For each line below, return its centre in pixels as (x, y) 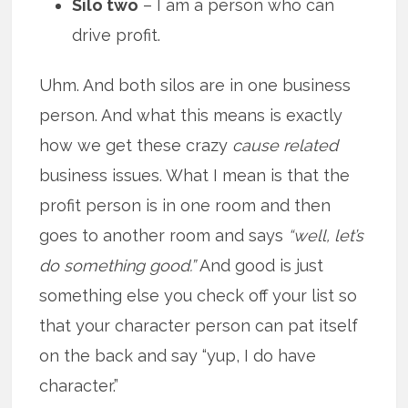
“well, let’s (326, 236)
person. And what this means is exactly (191, 116)
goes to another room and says (164, 236)
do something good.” (118, 266)
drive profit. (117, 35)
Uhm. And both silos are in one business (195, 86)
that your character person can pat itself (199, 326)
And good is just (260, 266)
